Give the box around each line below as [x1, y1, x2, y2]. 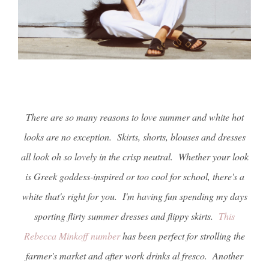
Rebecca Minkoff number [24, 229, 120, 243]
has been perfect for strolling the [120, 229, 245, 243]
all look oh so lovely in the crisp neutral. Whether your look [20, 150, 249, 163]
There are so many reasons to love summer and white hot [25, 110, 244, 124]
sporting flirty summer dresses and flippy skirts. [34, 210, 219, 223]
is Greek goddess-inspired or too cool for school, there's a [25, 170, 244, 183]
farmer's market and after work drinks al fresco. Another [26, 249, 243, 262]
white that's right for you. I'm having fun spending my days [22, 190, 247, 203]
